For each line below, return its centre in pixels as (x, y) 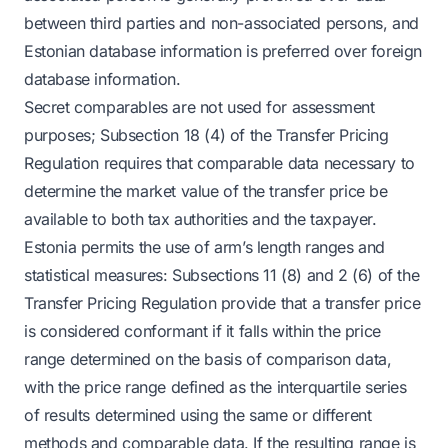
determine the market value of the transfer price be (206, 191)
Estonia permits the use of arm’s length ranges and (205, 247)
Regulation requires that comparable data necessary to (219, 163)
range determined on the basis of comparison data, (208, 359)
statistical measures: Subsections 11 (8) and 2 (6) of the (222, 275)
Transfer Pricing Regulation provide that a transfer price (222, 303)
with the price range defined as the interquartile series (215, 387)
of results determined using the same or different (198, 415)
